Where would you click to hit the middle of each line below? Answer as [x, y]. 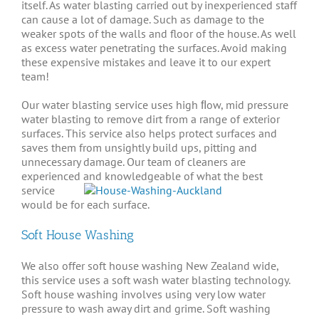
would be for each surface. [85, 204]
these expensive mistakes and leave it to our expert [146, 62]
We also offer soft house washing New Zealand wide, [150, 266]
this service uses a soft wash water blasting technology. [156, 280]
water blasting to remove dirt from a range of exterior [151, 119]
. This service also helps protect [138, 133]
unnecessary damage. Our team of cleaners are [134, 161]
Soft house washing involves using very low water [143, 294]
